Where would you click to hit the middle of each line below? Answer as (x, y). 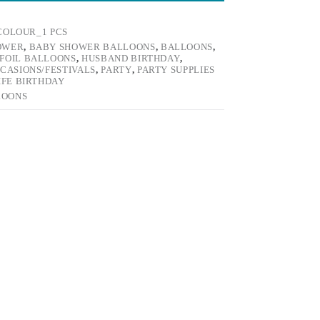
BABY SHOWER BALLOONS (92, 47)
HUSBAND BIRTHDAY (131, 59)
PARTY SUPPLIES (176, 70)
